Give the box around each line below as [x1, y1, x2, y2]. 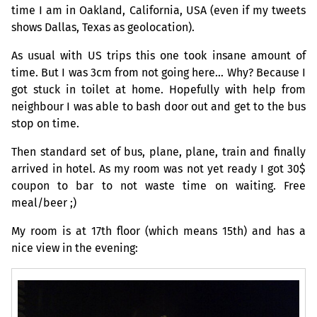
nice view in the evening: [11, 241, 138, 255]
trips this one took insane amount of [101, 49, 306, 63]
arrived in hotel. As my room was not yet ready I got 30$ [11, 162, 306, 176]
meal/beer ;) [11, 196, 76, 210]
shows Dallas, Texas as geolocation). [11, 21, 195, 35]
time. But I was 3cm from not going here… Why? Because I [11, 66, 306, 80]
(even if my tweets [206, 4, 306, 18]
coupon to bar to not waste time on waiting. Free [11, 179, 306, 193]
